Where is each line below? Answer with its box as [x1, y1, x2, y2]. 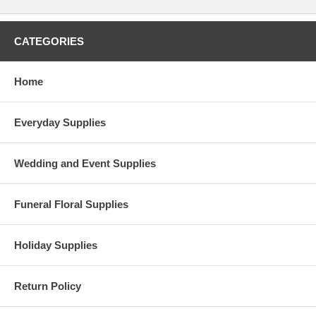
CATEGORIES [14, 35, 84, 47]
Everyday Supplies [14, 116, 106, 128]
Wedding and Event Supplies [14, 157, 156, 169]
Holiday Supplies [14, 238, 97, 251]
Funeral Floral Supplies [14, 197, 128, 210]
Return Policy [14, 279, 81, 292]
